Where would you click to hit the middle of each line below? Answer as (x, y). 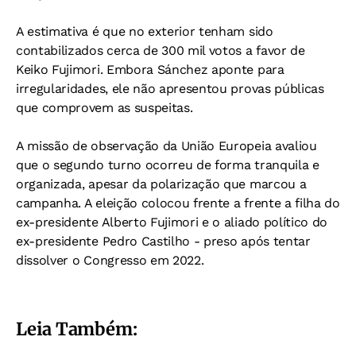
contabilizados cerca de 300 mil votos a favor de (161, 51)
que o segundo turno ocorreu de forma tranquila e (168, 165)
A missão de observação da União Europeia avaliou (166, 146)
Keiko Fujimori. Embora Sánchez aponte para (150, 70)
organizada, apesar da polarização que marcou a (161, 184)
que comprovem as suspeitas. (104, 108)
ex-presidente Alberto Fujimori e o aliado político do (172, 222)
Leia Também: (77, 329)
